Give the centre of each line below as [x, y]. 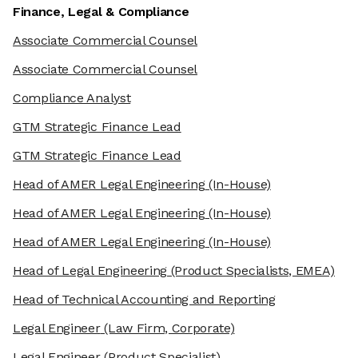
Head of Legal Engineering [90, 271]
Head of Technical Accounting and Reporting [144, 300]
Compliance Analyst [72, 98]
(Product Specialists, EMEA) [251, 271]
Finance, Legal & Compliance [101, 12]
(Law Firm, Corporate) [167, 328]
